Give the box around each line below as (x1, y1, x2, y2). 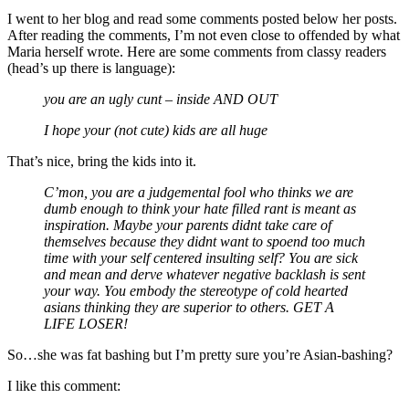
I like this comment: (7, 377, 121, 393)
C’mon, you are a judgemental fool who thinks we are (44, 184, 353, 200)
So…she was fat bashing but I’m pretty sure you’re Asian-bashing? (7, 346, 393, 362)
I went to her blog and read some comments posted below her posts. (7, 10, 397, 26)
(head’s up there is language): (7, 59, 175, 76)
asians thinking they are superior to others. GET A (44, 299, 334, 315)
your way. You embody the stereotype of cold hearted (44, 282, 348, 299)
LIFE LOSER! (44, 315, 128, 331)
